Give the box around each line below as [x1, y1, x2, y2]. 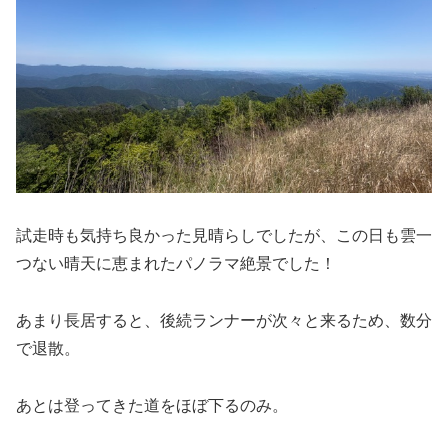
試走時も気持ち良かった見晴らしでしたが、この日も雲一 [16, 226, 432, 244]
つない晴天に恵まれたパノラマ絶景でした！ [16, 254, 336, 272]
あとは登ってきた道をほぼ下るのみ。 [16, 396, 288, 414]
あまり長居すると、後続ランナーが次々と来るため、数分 [16, 311, 432, 329]
